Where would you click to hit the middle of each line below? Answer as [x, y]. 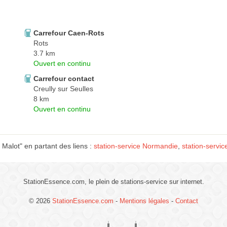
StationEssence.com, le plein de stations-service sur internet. [113, 182]
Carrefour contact [64, 79]
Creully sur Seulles [63, 89]
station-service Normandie [136, 146]
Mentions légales [144, 201]
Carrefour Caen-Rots [69, 33]
